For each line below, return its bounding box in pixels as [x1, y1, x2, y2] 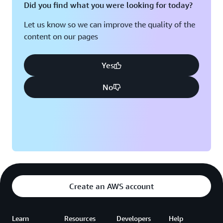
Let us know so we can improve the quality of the [24, 19, 195, 30]
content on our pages [24, 31, 98, 42]
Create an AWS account [69, 181, 154, 192]
